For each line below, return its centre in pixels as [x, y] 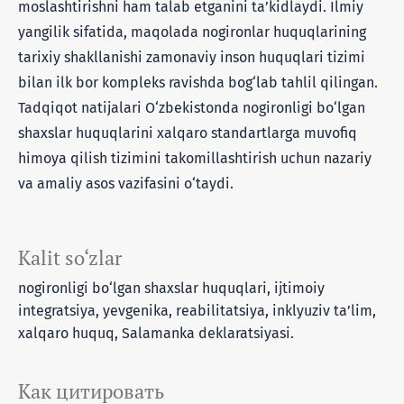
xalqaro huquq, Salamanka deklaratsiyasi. [156, 333]
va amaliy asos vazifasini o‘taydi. [126, 183]
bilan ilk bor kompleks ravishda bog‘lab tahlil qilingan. [198, 82]
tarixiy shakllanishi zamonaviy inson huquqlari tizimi [192, 57]
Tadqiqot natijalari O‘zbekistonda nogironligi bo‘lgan [192, 107]
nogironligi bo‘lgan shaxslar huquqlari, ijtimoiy [171, 288]
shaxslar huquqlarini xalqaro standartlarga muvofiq [188, 133]
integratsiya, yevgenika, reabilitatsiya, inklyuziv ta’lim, [197, 310]
